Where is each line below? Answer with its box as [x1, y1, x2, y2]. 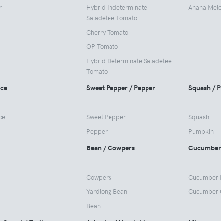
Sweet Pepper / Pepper [86, 82, 156, 93]
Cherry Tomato [86, 28, 129, 37]
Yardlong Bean [86, 187, 128, 196]
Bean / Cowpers [86, 143, 135, 153]
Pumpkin [188, 127, 214, 136]
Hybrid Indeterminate [86, 3, 147, 12]
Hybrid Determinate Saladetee [86, 56, 172, 65]
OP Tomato [86, 42, 118, 51]
